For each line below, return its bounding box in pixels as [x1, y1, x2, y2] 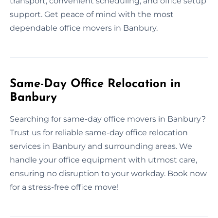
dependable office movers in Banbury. [10, 23, 158, 33]
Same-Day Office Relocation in [10, 78, 181, 90]
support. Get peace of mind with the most [10, 9, 174, 19]
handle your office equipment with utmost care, [10, 155, 197, 164]
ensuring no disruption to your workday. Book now [10, 168, 207, 178]
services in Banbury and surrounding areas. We [10, 141, 192, 151]
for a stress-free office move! [10, 182, 119, 192]
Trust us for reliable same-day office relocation [10, 127, 188, 137]
